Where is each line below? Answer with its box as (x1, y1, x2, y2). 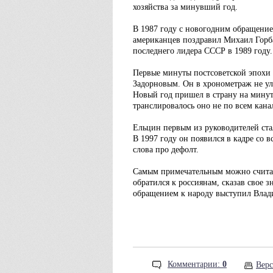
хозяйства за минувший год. (133, 2, 238, 12)
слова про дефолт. (133, 145, 199, 154)
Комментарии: (168, 260, 222, 269)
